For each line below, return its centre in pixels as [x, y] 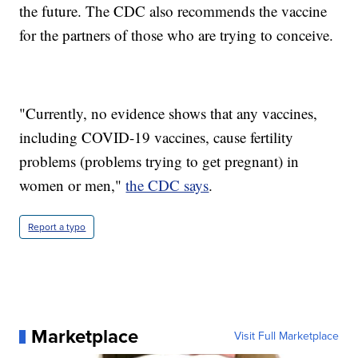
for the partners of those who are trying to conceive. [177, 35]
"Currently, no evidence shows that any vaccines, [169, 113]
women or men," [73, 185]
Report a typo [57, 227]
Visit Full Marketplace [286, 336]
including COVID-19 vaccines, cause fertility [157, 137]
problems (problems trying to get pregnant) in [159, 161]
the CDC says [167, 185]
